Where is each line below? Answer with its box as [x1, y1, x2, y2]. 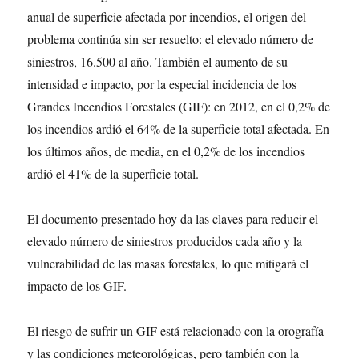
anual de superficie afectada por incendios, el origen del [27, 8, 307, 25]
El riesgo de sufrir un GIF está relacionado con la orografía [27, 322, 325, 339]
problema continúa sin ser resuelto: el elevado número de [27, 30, 314, 47]
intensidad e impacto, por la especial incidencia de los [27, 75, 297, 92]
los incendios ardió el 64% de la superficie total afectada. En [27, 120, 330, 137]
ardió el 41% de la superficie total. [27, 165, 200, 182]
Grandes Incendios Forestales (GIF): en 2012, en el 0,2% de [27, 98, 331, 115]
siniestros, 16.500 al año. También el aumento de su [27, 53, 288, 70]
